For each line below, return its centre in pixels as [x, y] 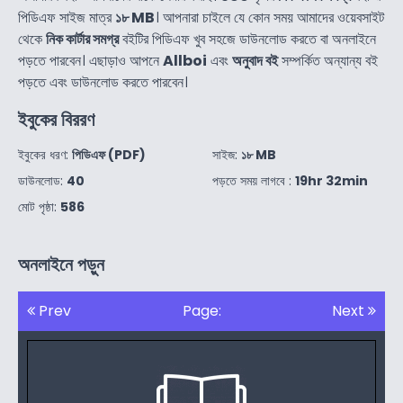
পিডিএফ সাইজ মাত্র [67, 18]
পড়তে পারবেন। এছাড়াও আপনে [90, 61]
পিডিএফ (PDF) [109, 155]
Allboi [185, 61]
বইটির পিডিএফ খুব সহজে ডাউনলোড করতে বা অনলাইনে [247, 40]
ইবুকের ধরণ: [45, 155]
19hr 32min [331, 181]
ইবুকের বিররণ [56, 120]
